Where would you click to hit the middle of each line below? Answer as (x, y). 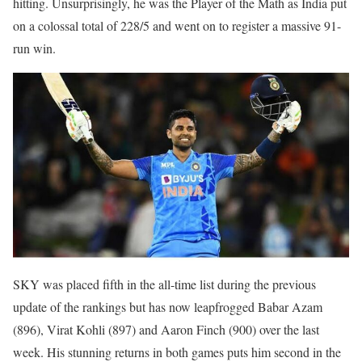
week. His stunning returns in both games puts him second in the (177, 351)
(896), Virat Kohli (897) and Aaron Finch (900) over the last (166, 329)
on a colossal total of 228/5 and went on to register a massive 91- (177, 26)
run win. (34, 48)
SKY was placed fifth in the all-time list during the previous (164, 284)
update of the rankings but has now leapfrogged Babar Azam (168, 306)
